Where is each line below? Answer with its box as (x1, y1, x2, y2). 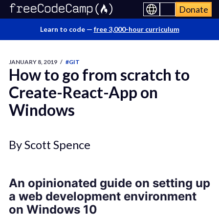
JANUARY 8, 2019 (8, 58, 57, 66)
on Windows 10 (8, 202, 97, 217)
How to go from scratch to (8, 65, 190, 84)
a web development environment (8, 189, 197, 204)
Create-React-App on (8, 83, 158, 102)
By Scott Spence (8, 137, 90, 152)
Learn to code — (40, 25, 94, 33)
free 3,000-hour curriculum (93, 25, 179, 33)
